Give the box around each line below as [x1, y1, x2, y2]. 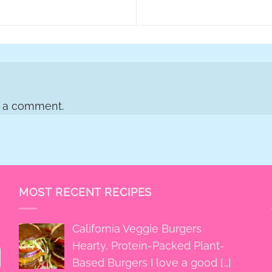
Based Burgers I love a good [72, 256, 220, 269]
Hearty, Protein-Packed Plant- [72, 239, 225, 252]
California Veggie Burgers [72, 222, 202, 235]
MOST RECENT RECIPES [18, 185, 152, 199]
